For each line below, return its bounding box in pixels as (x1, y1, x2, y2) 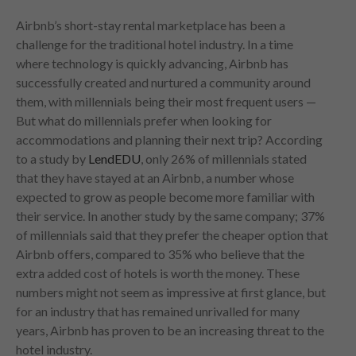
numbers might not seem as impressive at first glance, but (16, 284, 326, 300)
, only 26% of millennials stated (141, 150, 307, 166)
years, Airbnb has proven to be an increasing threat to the (16, 322, 324, 338)
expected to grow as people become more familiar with (16, 188, 315, 204)
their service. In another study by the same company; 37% (16, 207, 325, 223)
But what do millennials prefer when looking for (16, 112, 272, 128)
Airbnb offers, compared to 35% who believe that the (16, 246, 304, 261)
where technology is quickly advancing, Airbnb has (16, 55, 288, 71)
